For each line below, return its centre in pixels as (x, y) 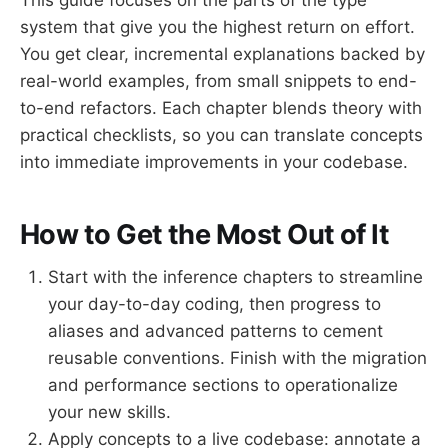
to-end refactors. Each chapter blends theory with (221, 107)
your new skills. (109, 411)
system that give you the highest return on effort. (217, 26)
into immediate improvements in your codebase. (214, 161)
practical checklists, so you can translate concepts (221, 134)
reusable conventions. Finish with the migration (237, 357)
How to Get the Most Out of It (205, 235)
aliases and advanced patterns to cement (215, 330)
